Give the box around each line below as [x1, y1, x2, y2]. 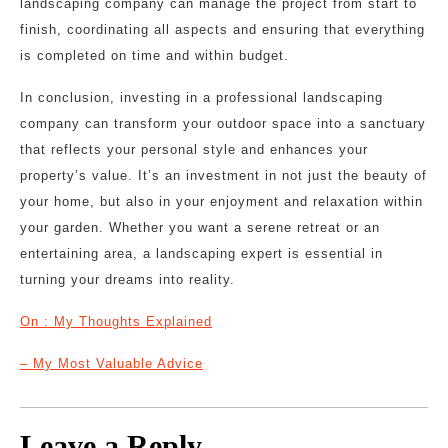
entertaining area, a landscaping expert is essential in [20, 246, 383, 261]
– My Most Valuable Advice [20, 356, 203, 371]
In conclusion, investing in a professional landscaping [20, 90, 383, 105]
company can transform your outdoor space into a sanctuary [20, 116, 426, 131]
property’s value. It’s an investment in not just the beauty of [20, 168, 427, 183]
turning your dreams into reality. [20, 272, 235, 287]
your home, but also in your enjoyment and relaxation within [20, 194, 423, 209]
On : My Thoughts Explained [20, 314, 212, 329]
